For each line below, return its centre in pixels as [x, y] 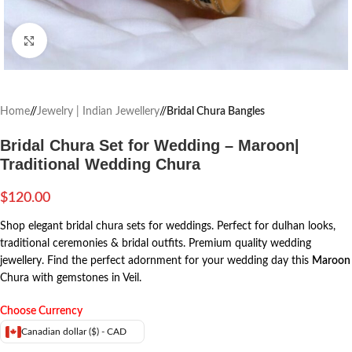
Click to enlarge [82, 40]
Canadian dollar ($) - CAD [74, 332]
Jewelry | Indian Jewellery [98, 112]
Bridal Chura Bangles [216, 112]
